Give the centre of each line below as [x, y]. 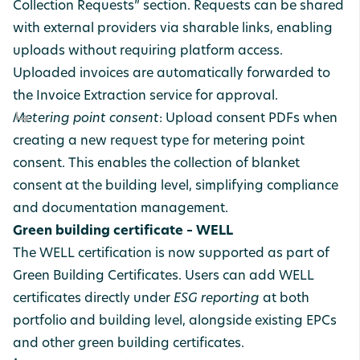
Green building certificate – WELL [123, 231]
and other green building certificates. [129, 344]
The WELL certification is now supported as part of [171, 254]
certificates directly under [93, 299]
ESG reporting [217, 299]
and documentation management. [121, 209]
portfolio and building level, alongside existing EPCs [175, 321]
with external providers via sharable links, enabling [173, 29]
